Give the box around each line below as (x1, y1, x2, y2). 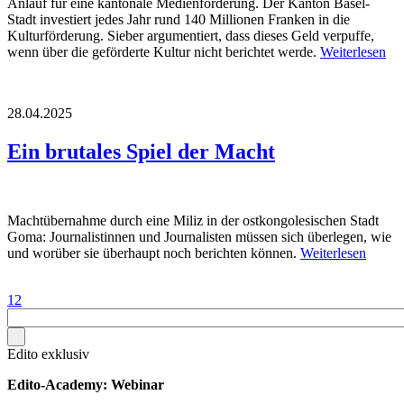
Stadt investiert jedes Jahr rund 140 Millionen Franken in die (7, 11, 350, 27)
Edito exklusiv (7, 345, 89, 362)
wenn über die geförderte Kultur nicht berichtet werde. (7, 43, 320, 60)
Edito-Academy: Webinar (7, 376, 164, 392)
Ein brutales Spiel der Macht (7, 139, 275, 163)
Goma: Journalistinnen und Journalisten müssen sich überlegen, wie (7, 228, 391, 244)
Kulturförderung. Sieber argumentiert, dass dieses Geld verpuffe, (7, 27, 374, 43)
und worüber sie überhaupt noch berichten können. (7, 244, 300, 261)
